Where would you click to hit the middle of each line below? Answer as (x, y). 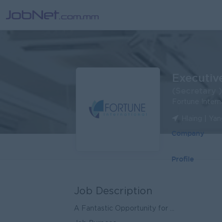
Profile (183, 159)
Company (188, 133)
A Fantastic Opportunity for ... (124, 209)
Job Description (113, 191)
